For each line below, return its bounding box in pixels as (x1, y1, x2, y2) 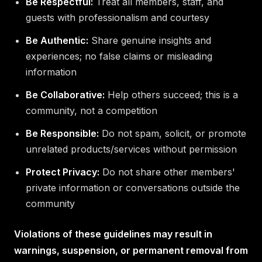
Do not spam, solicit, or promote (99, 127, 246, 139)
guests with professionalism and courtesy (26, 11, 209, 23)
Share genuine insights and (88, 34, 211, 46)
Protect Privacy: (26, 166, 99, 178)
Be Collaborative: (26, 88, 105, 101)
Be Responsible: (26, 127, 99, 139)
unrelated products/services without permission (26, 143, 237, 155)
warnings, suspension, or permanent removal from (14, 244, 248, 256)
